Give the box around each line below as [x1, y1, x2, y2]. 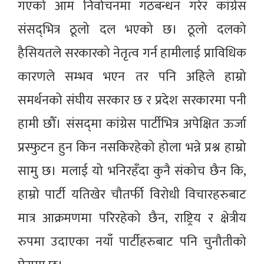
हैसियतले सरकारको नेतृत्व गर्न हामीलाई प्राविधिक [18, 42, 246, 65]
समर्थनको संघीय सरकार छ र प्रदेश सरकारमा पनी [18, 90, 246, 112]
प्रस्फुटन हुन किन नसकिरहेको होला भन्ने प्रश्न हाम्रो [18, 137, 246, 159]
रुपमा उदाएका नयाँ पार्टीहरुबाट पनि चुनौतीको [18, 231, 246, 253]
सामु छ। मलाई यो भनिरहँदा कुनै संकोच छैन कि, [18, 160, 246, 183]
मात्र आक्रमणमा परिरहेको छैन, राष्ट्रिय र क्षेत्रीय [18, 207, 246, 230]
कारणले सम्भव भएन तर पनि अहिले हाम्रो [18, 66, 246, 88]
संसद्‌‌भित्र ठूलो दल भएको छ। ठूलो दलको [18, 19, 246, 41]
